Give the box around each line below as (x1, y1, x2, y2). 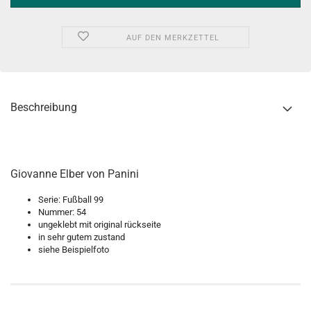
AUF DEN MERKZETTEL (126, 33, 219, 42)
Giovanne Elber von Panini (10, 167, 139, 180)
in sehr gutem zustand (38, 232, 125, 242)
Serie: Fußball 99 (38, 194, 103, 205)
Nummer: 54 (38, 207, 86, 217)
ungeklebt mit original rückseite (38, 219, 161, 230)
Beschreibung (10, 101, 77, 114)
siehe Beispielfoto (38, 244, 109, 255)
